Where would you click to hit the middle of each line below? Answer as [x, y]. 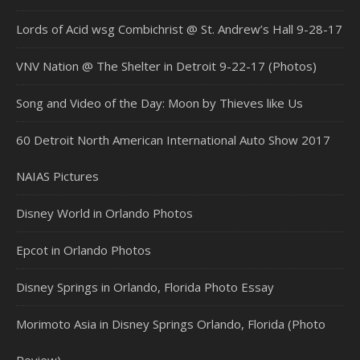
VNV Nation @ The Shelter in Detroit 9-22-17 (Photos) [166, 66]
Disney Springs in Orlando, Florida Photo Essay [145, 287]
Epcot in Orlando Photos [84, 250]
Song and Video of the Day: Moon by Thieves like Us [160, 103]
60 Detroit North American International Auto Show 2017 [173, 140]
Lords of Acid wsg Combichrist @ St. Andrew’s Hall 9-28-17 [179, 29]
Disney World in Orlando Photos [104, 213]
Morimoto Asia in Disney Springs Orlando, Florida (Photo [171, 324]
